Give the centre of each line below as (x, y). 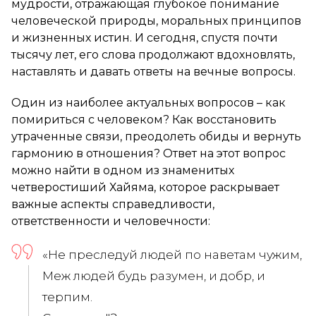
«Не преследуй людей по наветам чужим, (174, 254)
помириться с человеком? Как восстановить (144, 119)
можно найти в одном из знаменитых (123, 170)
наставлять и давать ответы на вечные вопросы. (153, 71)
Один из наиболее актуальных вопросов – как (148, 102)
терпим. (69, 297)
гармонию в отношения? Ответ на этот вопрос (148, 153)
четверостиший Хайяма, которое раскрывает (145, 187)
